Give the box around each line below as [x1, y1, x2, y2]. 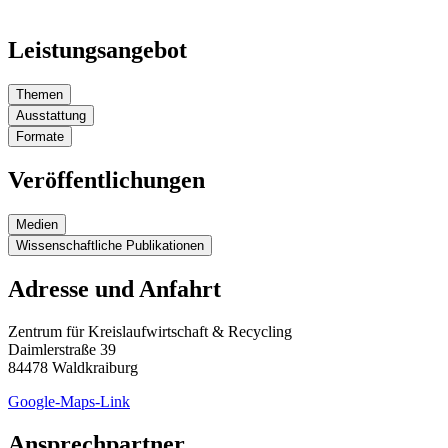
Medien [16, 217, 58, 233]
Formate [16, 129, 64, 145]
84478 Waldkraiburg [8, 358, 138, 376]
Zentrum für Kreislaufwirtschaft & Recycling [8, 322, 292, 340]
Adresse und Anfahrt [8, 276, 221, 302]
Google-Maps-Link [8, 392, 130, 410]
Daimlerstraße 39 [8, 340, 116, 358]
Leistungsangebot [8, 37, 187, 64]
